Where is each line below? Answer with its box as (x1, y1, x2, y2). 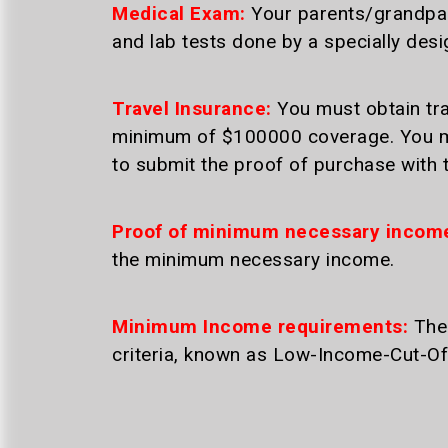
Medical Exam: (112, 2, 246, 25)
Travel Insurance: (112, 97, 272, 120)
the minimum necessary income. (112, 248, 395, 271)
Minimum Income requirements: (112, 315, 408, 338)
